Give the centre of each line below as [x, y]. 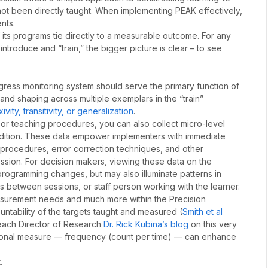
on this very [213, 224]
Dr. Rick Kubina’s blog [146, 224]
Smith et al [202, 212]
